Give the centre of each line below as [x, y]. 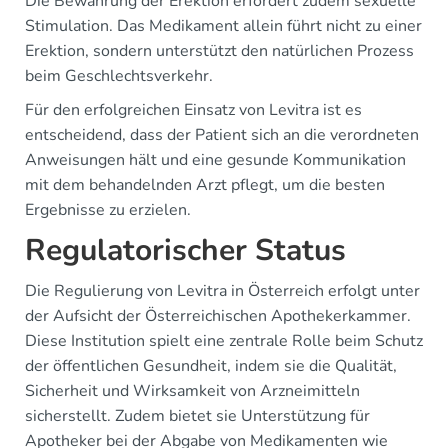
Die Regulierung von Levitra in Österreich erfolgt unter [222, 290]
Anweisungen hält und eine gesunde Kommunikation [215, 159]
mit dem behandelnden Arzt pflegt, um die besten [205, 184]
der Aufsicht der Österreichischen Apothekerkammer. [218, 315]
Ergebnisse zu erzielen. [108, 209]
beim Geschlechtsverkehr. [119, 75]
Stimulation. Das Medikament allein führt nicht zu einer [223, 25]
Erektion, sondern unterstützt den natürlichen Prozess [219, 50]
